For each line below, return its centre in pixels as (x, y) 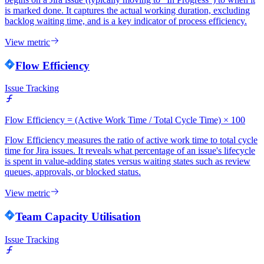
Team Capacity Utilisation (78, 216)
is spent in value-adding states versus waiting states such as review (128, 161)
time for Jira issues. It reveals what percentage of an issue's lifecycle (130, 151)
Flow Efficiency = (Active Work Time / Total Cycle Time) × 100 (125, 120)
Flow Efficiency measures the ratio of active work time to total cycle (131, 140)
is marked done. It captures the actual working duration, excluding (127, 10)
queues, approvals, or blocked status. (73, 172)
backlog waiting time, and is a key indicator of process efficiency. (126, 21)
